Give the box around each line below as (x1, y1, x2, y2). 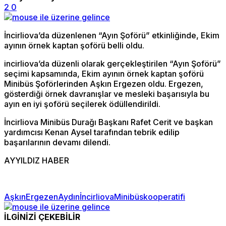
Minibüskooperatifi (114, 192, 185, 202)
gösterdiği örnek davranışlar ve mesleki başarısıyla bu (4, 89, 209, 99)
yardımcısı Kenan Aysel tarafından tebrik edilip (4, 127, 180, 138)
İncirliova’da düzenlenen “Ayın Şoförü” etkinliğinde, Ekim (4, 30, 219, 41)
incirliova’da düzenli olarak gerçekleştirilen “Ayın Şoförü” (4, 59, 221, 69)
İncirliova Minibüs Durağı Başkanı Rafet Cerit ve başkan (4, 117, 213, 128)
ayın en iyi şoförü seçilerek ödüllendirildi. (4, 99, 160, 109)
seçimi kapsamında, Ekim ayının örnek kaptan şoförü (4, 69, 204, 79)
